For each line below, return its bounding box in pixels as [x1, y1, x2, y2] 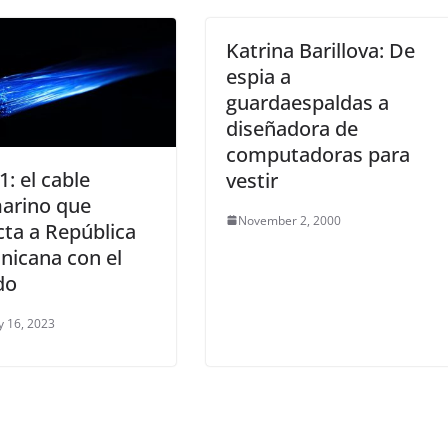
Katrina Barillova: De [226, 36, 415, 64]
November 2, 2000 [238, 211, 341, 229]
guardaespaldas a [226, 88, 389, 116]
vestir [226, 166, 278, 194]
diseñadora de [226, 114, 358, 142]
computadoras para [226, 140, 410, 168]
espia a [226, 62, 291, 90]
